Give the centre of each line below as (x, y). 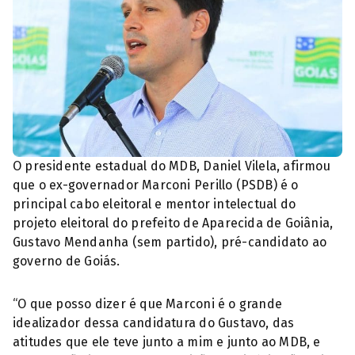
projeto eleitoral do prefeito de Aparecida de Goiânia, (173, 223)
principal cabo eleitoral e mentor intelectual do (155, 204)
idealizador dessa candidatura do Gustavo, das (154, 323)
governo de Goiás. (67, 261)
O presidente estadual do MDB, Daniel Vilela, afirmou (172, 166)
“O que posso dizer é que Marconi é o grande (148, 303)
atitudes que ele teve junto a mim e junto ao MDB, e (167, 342)
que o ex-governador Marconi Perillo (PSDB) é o (156, 185)
